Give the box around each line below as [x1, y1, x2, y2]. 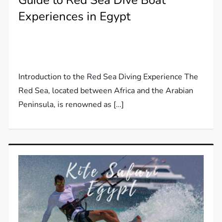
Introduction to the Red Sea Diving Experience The [18, 71, 199, 83]
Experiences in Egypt [18, 8, 131, 25]
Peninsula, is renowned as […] [18, 99, 124, 111]
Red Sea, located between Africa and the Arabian [18, 85, 194, 97]
